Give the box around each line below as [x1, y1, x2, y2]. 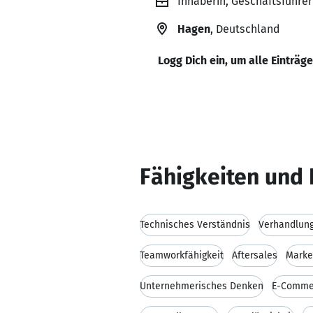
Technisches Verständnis [140, 219, 250, 231]
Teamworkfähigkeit [140, 249, 224, 261]
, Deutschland [210, 22, 279, 36]
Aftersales [232, 249, 277, 261]
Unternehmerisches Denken [140, 280, 263, 292]
